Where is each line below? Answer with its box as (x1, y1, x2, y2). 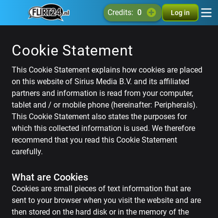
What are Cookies (12, 171, 88, 183)
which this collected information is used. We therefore (12, 124, 195, 133)
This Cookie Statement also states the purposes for (12, 112, 187, 121)
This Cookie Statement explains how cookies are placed (12, 65, 202, 74)
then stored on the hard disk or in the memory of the (12, 207, 189, 217)
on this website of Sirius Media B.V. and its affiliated (12, 77, 189, 86)
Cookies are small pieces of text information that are (12, 184, 191, 193)
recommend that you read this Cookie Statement (12, 135, 177, 145)
